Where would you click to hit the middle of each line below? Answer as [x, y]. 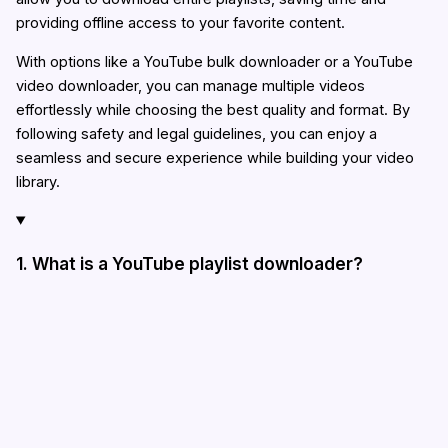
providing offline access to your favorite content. [180, 23]
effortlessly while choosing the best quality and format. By [212, 109]
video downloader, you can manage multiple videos [190, 85]
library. [37, 181]
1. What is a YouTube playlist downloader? [189, 263]
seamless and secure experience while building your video [214, 157]
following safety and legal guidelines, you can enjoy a [196, 133]
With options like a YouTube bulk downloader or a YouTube [214, 61]
